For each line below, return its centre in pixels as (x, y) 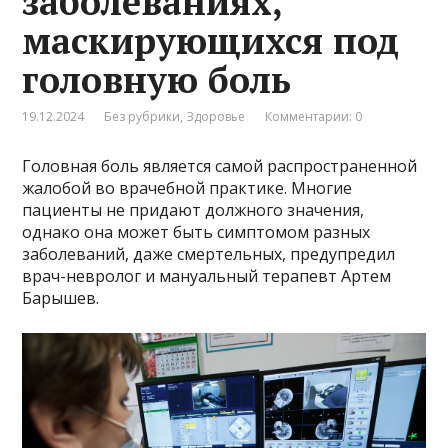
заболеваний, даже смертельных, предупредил (209, 253)
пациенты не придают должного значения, (193, 209)
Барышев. (61, 297)
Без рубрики (142, 116)
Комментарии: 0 (314, 116)
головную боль (157, 79)
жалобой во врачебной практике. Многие (187, 187)
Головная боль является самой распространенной (220, 165)
